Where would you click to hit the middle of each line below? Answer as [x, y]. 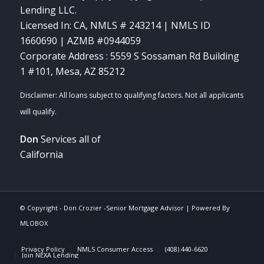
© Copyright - [42, 208]
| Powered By [207, 208]
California [41, 155]
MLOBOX [34, 223]
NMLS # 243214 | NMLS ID [150, 25]
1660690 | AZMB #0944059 [80, 40]
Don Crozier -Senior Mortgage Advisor [123, 208]
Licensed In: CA [52, 25]
